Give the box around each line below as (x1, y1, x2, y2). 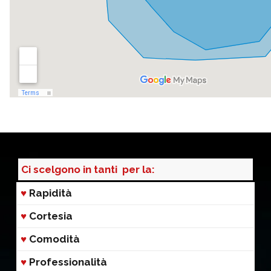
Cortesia (27, 209, 73, 222)
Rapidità (29, 186, 72, 199)
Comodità (29, 232, 80, 245)
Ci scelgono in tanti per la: (21, 163, 155, 175)
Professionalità (29, 255, 107, 268)
